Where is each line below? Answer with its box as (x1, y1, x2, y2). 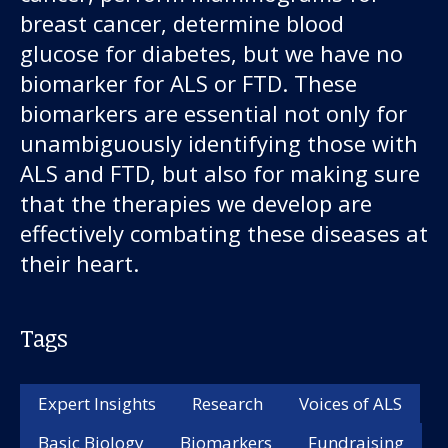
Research (192, 391, 263, 415)
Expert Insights (38, 391, 156, 415)
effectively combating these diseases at (20, 217, 428, 248)
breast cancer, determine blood (20, 7, 344, 38)
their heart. (20, 247, 139, 278)
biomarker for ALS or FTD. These (20, 67, 357, 98)
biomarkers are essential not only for (20, 97, 407, 128)
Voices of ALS (299, 391, 402, 415)
